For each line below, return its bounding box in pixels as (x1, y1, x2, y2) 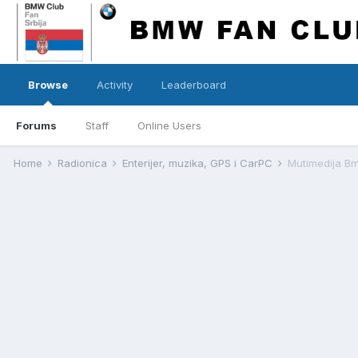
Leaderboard (161, 78, 226, 91)
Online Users (137, 119, 201, 132)
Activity (97, 78, 133, 91)
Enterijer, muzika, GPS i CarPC (122, 157, 276, 169)
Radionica (58, 157, 110, 169)
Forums (16, 119, 57, 132)
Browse (28, 78, 68, 91)
